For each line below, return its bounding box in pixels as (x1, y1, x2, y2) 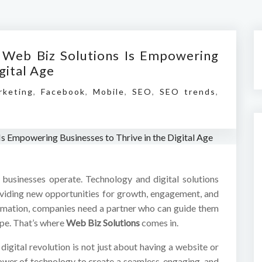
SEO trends (160, 87, 216, 96)
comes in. (140, 217, 178, 229)
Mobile (93, 87, 125, 96)
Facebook (41, 87, 85, 96)
